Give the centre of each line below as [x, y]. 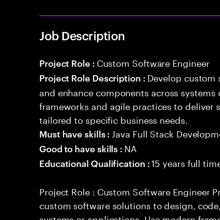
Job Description [82, 35]
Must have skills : [76, 133]
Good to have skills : [82, 148]
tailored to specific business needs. [113, 119]
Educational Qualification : [96, 163]
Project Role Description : [93, 77]
